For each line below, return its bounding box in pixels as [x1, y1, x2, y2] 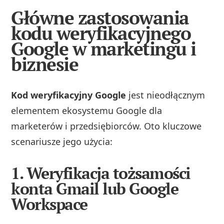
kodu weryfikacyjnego [11, 21, 191, 46]
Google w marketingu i [11, 36, 196, 61]
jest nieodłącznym [126, 88, 205, 101]
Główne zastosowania [11, 5, 189, 30]
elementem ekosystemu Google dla [11, 104, 162, 116]
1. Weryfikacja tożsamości [11, 162, 190, 183]
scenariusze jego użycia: [11, 135, 113, 147]
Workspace [11, 193, 87, 214]
